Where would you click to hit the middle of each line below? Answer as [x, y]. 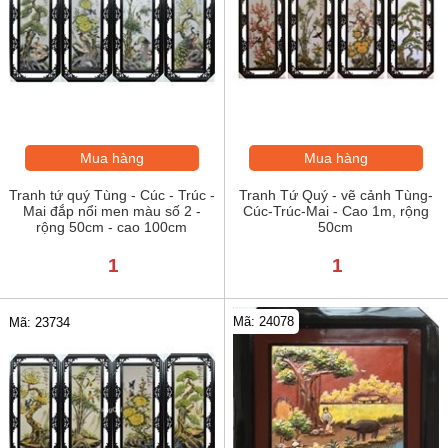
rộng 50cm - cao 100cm [112, 227]
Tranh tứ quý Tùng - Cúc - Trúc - [111, 195]
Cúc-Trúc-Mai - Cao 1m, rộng [335, 211]
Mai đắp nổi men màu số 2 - [111, 211]
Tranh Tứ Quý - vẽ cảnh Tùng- [335, 195]
